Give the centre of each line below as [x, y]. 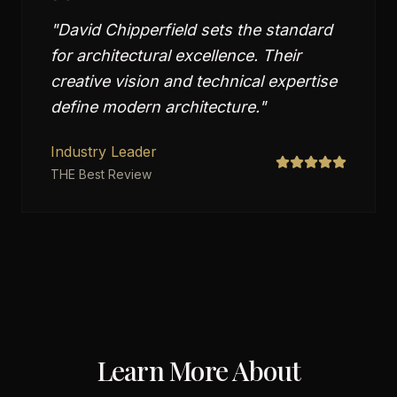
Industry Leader [104, 152]
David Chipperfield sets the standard [195, 30]
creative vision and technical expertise [194, 81]
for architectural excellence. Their [176, 55]
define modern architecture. [155, 107]
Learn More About [198, 370]
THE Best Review [101, 174]
